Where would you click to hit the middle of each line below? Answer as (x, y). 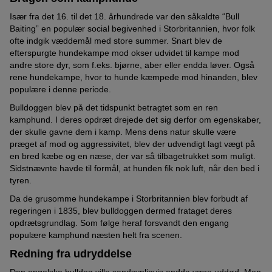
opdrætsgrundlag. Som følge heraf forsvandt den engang (119, 223)
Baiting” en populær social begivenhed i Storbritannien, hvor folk (132, 29)
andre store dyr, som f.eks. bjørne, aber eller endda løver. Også (132, 65)
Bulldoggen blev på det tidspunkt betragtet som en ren (114, 108)
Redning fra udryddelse (71, 254)
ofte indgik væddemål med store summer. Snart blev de (116, 41)
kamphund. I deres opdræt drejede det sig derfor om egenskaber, (135, 120)
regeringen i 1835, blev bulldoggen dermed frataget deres (121, 211)
